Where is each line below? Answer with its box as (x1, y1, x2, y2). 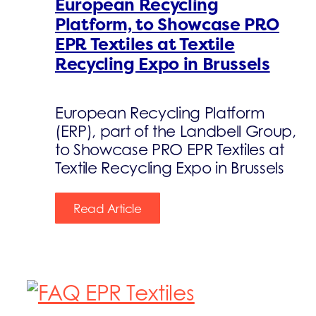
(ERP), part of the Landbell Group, (54, 122, 296, 141)
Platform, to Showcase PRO (54, 13, 279, 37)
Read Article (73, 202, 142, 217)
